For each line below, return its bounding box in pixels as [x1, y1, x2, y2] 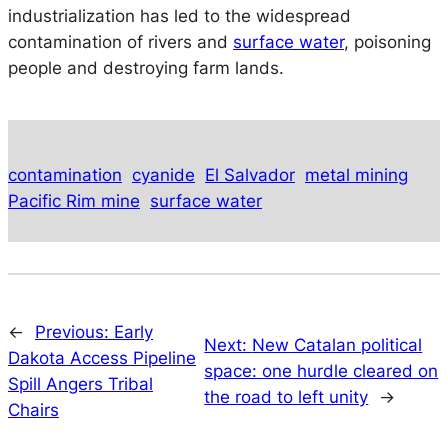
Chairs [8, 400, 59, 421]
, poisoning [344, 31, 431, 52]
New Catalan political [252, 335, 423, 356]
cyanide [132, 164, 195, 185]
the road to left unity [204, 387, 369, 408]
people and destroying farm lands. [8, 57, 284, 78]
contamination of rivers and [8, 31, 233, 52]
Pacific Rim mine [8, 190, 140, 211]
